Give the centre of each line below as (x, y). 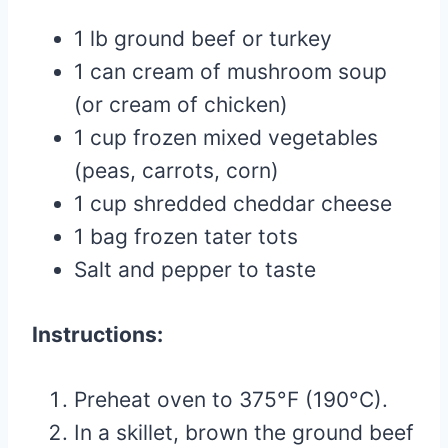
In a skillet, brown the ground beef (244, 432)
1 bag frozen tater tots (186, 236)
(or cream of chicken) (181, 104)
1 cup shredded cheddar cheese (233, 203)
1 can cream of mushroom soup (230, 71)
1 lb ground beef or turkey (203, 38)
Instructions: (97, 334)
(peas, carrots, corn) (176, 170)
